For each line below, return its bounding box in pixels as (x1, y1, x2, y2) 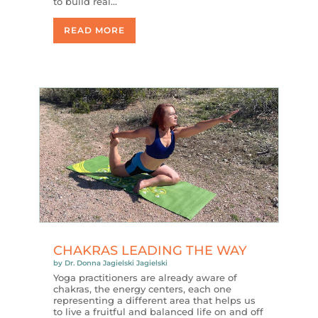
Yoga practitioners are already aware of (53, 271, 237, 283)
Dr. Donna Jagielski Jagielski (64, 258, 168, 268)
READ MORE (63, 24, 125, 35)
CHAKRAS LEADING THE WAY (53, 242, 247, 258)
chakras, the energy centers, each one (53, 283, 231, 295)
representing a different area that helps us (53, 294, 256, 306)
